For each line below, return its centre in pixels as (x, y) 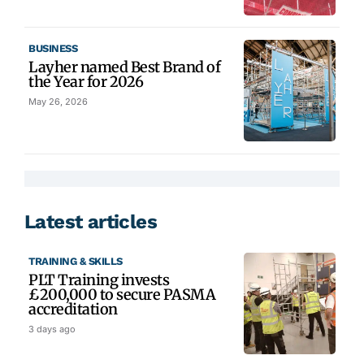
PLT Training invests (99, 280)
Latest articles (91, 222)
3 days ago (52, 329)
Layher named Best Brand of (124, 67)
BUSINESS (53, 49)
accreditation (73, 310)
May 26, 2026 (58, 102)
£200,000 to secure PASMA (122, 295)
